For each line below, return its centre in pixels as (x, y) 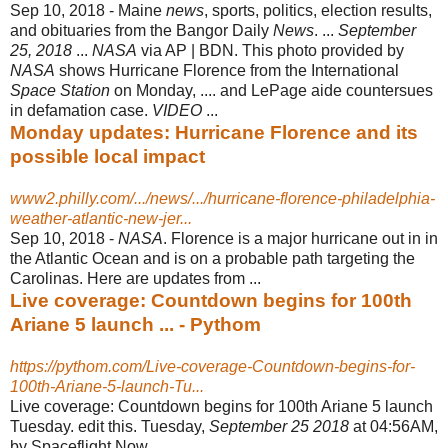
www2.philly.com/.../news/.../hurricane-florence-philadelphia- (222, 198)
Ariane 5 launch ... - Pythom (135, 324)
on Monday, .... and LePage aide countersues (271, 90)
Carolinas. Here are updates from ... (135, 278)
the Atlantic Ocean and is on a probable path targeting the (212, 258)
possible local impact (107, 156)
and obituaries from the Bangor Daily (141, 30)
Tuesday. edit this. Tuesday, (109, 426)
